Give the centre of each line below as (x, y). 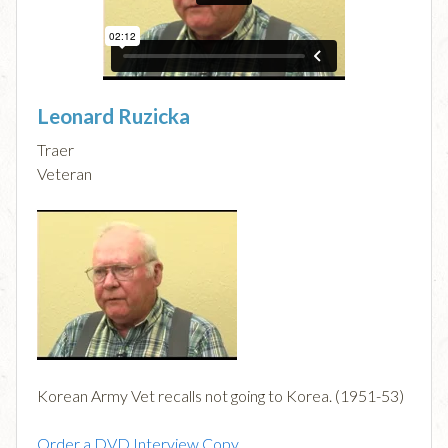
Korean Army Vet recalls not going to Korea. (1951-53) (220, 396)
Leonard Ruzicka (113, 116)
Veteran (64, 174)
